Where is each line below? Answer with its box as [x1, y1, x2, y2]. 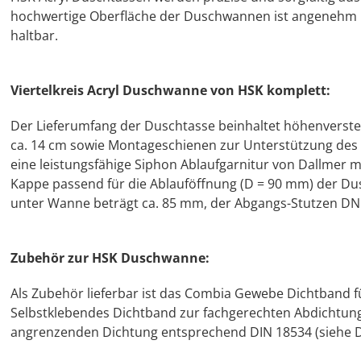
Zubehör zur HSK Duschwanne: [10, 249, 210, 267]
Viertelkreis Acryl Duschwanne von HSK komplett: [10, 81, 330, 99]
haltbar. [10, 27, 58, 44]
